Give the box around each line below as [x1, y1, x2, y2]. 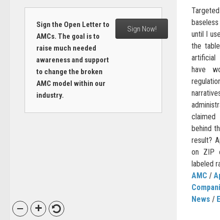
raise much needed [36, 44, 96, 53]
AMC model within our [36, 79, 106, 88]
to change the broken [36, 67, 103, 76]
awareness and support [36, 55, 109, 64]
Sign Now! [127, 24, 157, 33]
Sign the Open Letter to [36, 20, 110, 29]
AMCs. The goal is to [36, 32, 100, 41]
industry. [36, 91, 64, 100]
